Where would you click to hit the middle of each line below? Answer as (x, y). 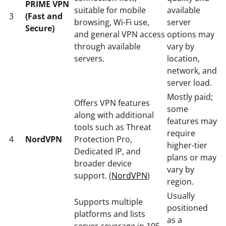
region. (180, 181)
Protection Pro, (103, 139)
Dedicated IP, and (107, 151)
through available (107, 46)
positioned (187, 208)
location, (183, 58)
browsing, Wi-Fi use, (112, 22)
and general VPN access (120, 34)
